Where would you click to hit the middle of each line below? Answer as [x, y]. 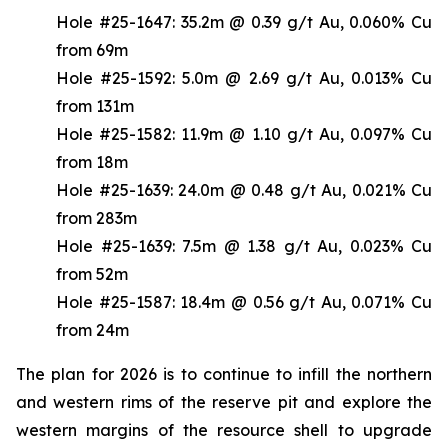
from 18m [92, 161]
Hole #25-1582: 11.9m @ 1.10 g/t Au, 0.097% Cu [244, 133]
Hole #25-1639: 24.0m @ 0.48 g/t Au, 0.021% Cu [244, 189]
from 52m [92, 273]
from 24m [92, 329]
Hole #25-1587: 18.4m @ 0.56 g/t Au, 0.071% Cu [244, 301]
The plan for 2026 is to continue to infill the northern [224, 373]
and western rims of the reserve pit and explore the [224, 401]
